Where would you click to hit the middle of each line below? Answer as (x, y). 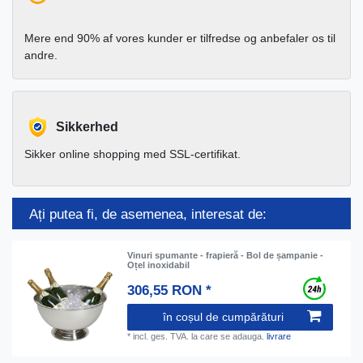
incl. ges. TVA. (161, 337)
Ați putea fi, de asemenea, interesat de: (148, 215)
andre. (41, 56)
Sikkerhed (87, 127)
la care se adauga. (228, 337)
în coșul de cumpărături (223, 317)
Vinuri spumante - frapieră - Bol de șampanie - (226, 255)
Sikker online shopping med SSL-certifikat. (132, 154)
